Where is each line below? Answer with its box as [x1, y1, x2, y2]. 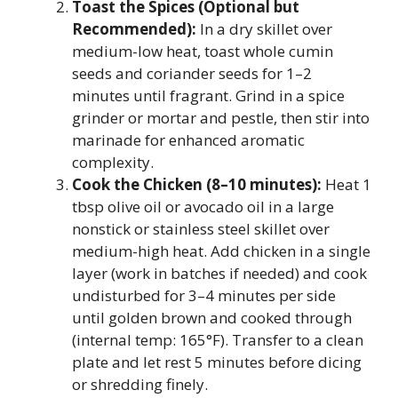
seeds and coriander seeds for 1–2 [72, 63, 312, 84]
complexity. [72, 152, 154, 172]
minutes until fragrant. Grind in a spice [72, 85, 345, 106]
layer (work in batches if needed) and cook [72, 263, 367, 283]
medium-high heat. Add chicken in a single [72, 241, 370, 261]
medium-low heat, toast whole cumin [72, 41, 333, 61]
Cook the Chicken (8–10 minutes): [72, 174, 322, 195]
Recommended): [72, 19, 196, 39]
